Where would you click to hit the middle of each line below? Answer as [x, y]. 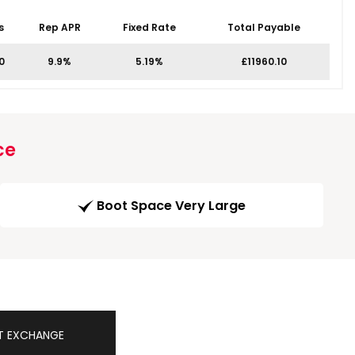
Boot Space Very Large [171, 206]
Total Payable [264, 27]
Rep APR [59, 27]
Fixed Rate [149, 27]
